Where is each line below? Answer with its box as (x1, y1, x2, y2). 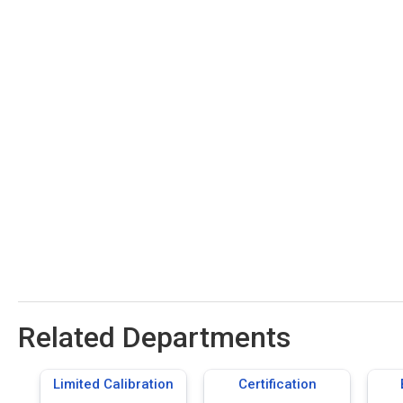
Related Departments (18, 319, 291, 354)
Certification (237, 375, 317, 392)
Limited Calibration (53, 375, 174, 392)
